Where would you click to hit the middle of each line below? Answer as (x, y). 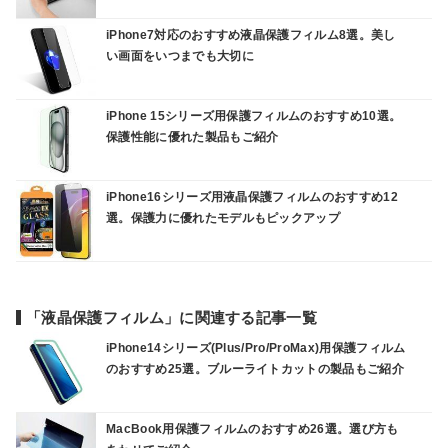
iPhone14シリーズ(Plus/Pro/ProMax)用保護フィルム (256, 348)
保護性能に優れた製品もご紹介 (192, 136)
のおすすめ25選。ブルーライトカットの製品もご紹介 (255, 369)
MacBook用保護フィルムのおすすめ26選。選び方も (252, 429)
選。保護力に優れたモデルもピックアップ (223, 217)
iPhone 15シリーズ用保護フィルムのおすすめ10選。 (254, 115)
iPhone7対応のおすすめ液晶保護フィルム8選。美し (251, 34)
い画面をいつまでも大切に (180, 55)
